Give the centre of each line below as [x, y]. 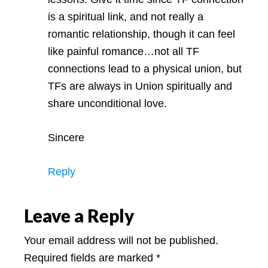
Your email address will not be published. [121, 240]
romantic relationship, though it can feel [141, 34]
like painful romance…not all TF [124, 51]
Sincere [66, 137]
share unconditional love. [107, 103]
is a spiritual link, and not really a [126, 16]
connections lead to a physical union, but [145, 68]
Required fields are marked [90, 258]
